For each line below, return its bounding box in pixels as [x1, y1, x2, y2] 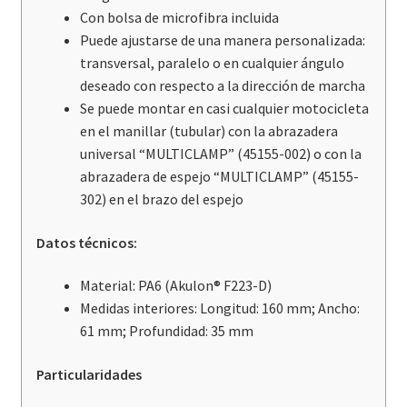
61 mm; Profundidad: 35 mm [79, 322, 253, 341]
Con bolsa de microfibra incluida [79, 7, 279, 26]
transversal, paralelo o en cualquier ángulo [79, 53, 344, 72]
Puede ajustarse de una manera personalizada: [79, 30, 365, 49]
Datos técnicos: [35, 233, 137, 252]
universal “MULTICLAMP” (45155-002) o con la [79, 144, 362, 163]
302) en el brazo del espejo [79, 189, 243, 208]
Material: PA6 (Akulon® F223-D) [79, 276, 272, 295]
